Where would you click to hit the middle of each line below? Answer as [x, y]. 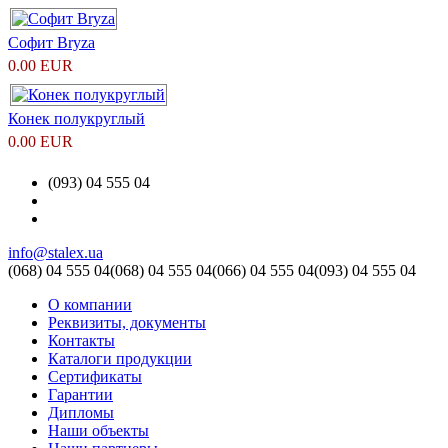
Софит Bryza [51, 42]
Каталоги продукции [120, 358]
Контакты [81, 340]
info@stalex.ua [55, 252]
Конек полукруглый [76, 118]
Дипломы [81, 412]
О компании [90, 304]
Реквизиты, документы [127, 322]
